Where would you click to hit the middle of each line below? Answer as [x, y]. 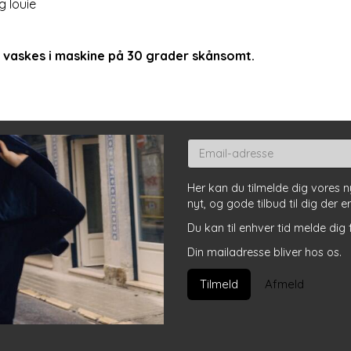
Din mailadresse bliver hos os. [264, 252]
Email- [203, 145]
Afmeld [284, 284]
